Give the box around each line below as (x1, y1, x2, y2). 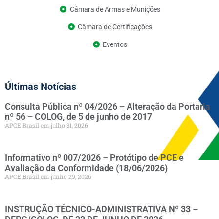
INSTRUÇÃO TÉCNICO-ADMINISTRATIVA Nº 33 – (5, 203, 198, 214)
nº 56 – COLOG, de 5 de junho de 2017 (5, 111, 152, 122)
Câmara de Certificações (78, 22, 153, 31)
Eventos (103, 40, 128, 48)
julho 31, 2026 (49, 121, 88, 129)
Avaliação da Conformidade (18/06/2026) (5, 162, 168, 173)
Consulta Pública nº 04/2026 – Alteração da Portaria (5, 101, 210, 111)
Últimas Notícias (5, 80, 76, 92)
